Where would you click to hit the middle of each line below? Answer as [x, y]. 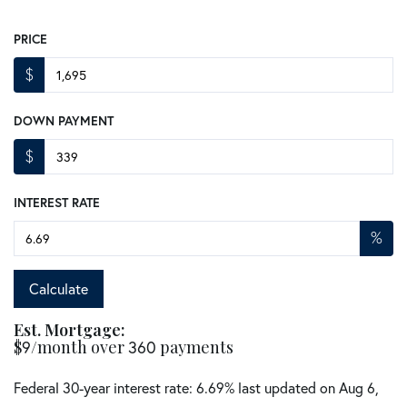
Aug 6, [359, 388]
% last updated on [282, 388]
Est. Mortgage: [69, 330]
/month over [79, 347]
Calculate [59, 289]
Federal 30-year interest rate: [105, 388]
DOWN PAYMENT [64, 121]
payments [195, 347]
